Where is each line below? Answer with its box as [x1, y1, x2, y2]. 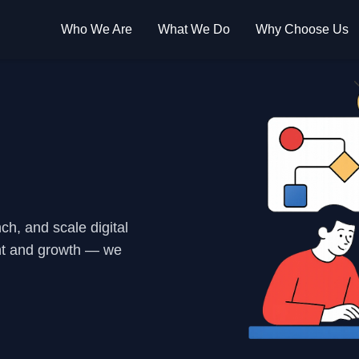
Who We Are [61, 22, 132, 36]
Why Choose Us [256, 22, 349, 36]
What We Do [158, 22, 230, 36]
